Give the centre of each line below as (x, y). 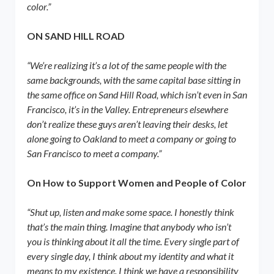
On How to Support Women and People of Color (136, 182)
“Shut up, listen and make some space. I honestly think (130, 212)
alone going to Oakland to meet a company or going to (131, 138)
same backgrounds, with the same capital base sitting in (133, 80)
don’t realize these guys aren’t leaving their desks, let (127, 124)
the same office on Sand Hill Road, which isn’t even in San (137, 94)
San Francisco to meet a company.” (94, 153)
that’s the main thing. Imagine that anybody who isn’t (129, 226)
